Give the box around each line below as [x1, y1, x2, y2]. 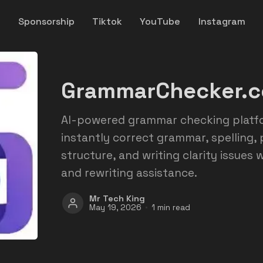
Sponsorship [18, 15, 75, 28]
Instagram [198, 15, 245, 28]
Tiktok [92, 15, 123, 28]
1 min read [151, 203, 190, 213]
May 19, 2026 [89, 203, 141, 213]
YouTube [140, 15, 181, 28]
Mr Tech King [89, 193, 145, 204]
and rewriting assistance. [61, 165, 197, 180]
